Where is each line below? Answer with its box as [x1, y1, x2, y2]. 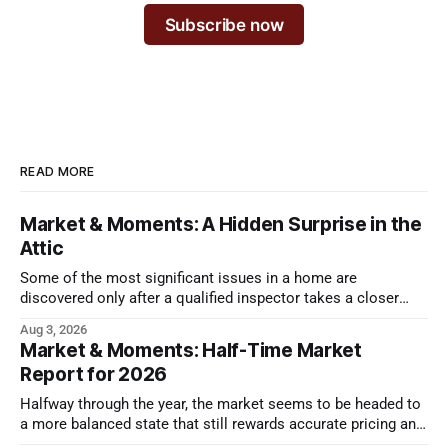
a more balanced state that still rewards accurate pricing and [20, 415, 424, 433]
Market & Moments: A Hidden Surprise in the [20, 212, 422, 236]
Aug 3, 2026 [20, 321, 87, 337]
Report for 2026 [20, 362, 168, 386]
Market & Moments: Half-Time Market [20, 338, 362, 362]
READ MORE [20, 163, 95, 179]
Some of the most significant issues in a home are [20, 269, 357, 287]
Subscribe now [164, 14, 284, 35]
